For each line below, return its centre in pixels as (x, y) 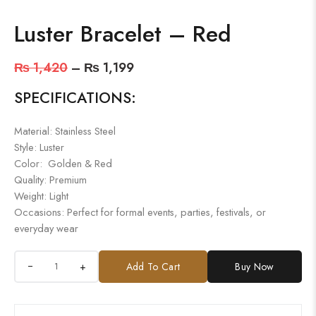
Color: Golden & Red (63, 163)
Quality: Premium (50, 179)
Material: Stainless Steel (65, 130)
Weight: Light (41, 195)
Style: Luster (39, 147)
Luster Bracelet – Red (123, 34)
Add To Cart (153, 266)
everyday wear (46, 228)
